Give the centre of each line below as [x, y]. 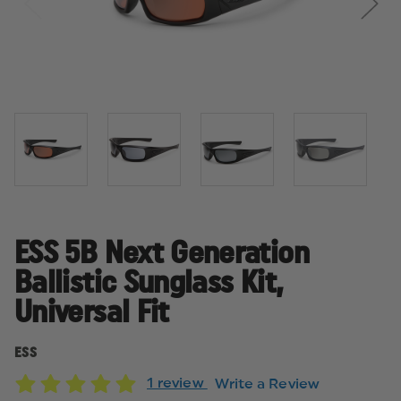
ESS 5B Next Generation [162, 254]
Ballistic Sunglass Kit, [149, 283]
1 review [177, 383]
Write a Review [267, 384]
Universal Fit [92, 313]
